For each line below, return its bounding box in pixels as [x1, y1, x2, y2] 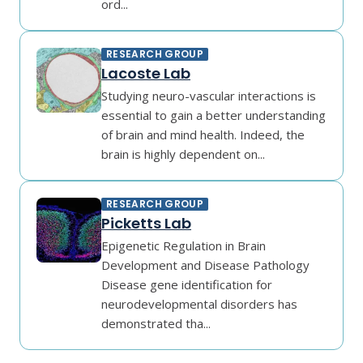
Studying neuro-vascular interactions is [101, 88, 316, 104]
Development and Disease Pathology [101, 257, 310, 273]
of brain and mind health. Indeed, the [101, 126, 305, 143]
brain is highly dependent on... [101, 146, 265, 162]
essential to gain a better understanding [101, 107, 326, 123]
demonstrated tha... [101, 315, 211, 331]
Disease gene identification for [101, 276, 272, 293]
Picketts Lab [101, 213, 191, 233]
